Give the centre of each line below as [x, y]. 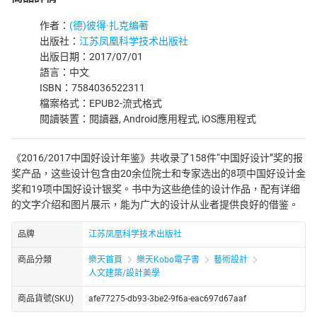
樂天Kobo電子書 [168, 259]
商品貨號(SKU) [46, 298]
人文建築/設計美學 [124, 273]
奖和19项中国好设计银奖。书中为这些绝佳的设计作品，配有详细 [156, 189]
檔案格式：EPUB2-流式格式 [101, 103]
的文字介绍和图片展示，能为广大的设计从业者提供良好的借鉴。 [155, 204]
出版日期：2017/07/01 [91, 57]
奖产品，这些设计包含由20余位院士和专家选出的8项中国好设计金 [158, 173]
